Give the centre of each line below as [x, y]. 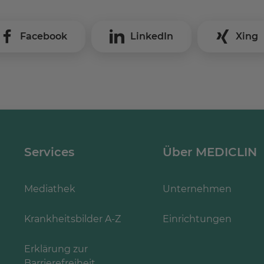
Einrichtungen [197, 219]
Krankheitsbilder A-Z [72, 219]
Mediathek [50, 189]
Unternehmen [197, 189]
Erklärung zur [56, 249]
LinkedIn [152, 36]
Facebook [44, 36]
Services [49, 152]
